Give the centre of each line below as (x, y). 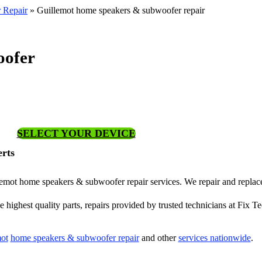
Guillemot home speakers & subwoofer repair (121, 10)
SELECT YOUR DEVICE (76, 133)
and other (158, 238)
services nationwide (214, 238)
